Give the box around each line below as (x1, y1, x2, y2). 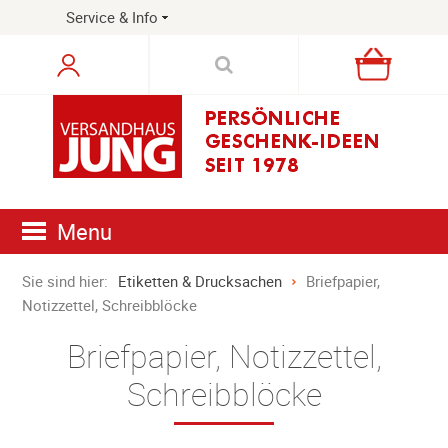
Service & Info (66, 7, 158, 27)
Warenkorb (63, 55, 135, 75)
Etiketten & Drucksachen (118, 271, 283, 291)
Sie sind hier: (22, 271, 109, 291)
